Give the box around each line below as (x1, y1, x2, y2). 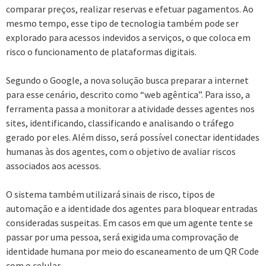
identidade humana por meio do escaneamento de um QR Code (6, 245, 259, 257)
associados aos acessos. (6, 159, 101, 172)
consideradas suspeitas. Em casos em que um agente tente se (6, 216, 253, 229)
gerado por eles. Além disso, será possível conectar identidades (6, 131, 259, 143)
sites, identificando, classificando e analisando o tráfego (6, 116, 234, 129)
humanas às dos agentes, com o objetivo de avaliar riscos (6, 145, 236, 157)
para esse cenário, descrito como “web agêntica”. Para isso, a (6, 88, 250, 100)
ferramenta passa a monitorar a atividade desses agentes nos (6, 102, 255, 115)
